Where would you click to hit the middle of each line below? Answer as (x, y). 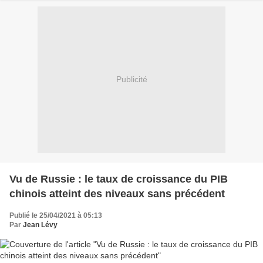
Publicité (131, 80)
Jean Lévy (40, 225)
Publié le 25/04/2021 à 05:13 (56, 215)
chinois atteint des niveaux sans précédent (117, 193)
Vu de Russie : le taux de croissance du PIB (119, 179)
